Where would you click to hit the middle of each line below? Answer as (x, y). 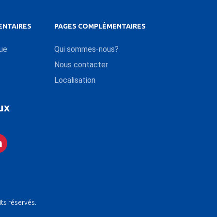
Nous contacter (81, 65)
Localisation (75, 80)
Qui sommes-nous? (86, 49)
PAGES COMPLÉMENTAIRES (100, 26)
